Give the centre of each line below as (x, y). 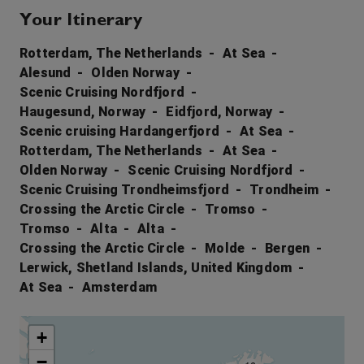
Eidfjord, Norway (219, 112)
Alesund (45, 73)
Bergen (288, 248)
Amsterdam (120, 287)
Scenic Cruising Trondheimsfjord (125, 190)
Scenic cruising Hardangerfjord (119, 131)
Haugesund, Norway (83, 112)
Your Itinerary (81, 21)
